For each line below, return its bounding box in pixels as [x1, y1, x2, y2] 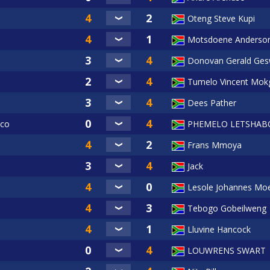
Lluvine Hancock [187, 224, 251, 236]
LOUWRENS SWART [187, 245, 266, 257]
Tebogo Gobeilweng [187, 202, 266, 215]
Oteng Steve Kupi [187, 13, 255, 25]
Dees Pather [187, 97, 236, 109]
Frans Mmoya [187, 139, 242, 151]
